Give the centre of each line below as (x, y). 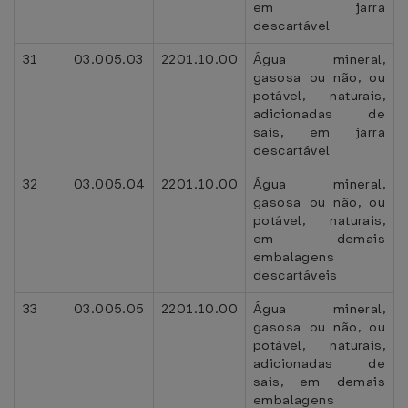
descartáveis (296, 275)
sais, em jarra (319, 132)
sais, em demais (319, 382)
